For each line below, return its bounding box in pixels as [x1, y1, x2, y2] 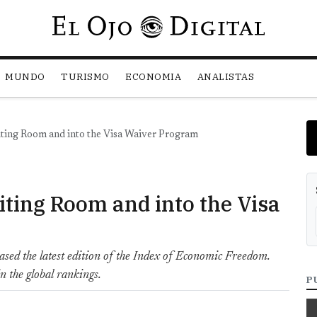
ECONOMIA [125, 71, 182, 83]
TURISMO [61, 71, 110, 83]
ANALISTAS [197, 71, 255, 83]
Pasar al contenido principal [157, 18, 289, 30]
